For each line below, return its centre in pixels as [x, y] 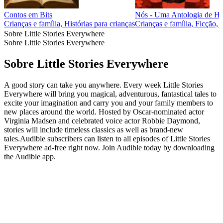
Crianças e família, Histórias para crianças [69, 24]
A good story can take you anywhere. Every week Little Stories [104, 85]
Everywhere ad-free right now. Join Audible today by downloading [109, 147]
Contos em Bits [28, 15]
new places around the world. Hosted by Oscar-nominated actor [104, 111]
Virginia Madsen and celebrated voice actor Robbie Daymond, [102, 120]
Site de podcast [28, 165]
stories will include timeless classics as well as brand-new [94, 129]
